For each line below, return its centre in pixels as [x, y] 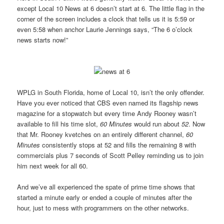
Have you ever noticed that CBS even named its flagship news [108, 102]
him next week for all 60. [53, 165]
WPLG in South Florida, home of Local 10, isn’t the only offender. [111, 92]
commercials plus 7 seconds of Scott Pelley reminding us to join [110, 155]
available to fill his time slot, [59, 123]
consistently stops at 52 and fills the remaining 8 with [118, 144]
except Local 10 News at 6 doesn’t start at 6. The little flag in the [111, 8]
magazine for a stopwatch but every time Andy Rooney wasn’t [107, 113]
